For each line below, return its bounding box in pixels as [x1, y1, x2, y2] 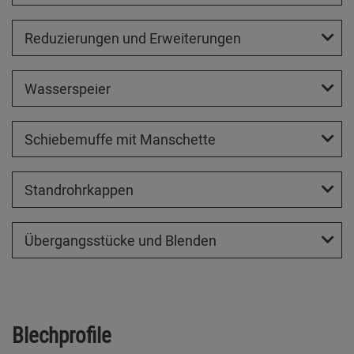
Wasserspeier [24, 78, 111, 98]
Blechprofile [12, 319, 111, 349]
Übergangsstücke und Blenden [24, 230, 217, 250]
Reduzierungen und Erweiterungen [24, 28, 241, 47]
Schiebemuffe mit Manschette [24, 129, 216, 149]
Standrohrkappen [24, 179, 134, 199]
